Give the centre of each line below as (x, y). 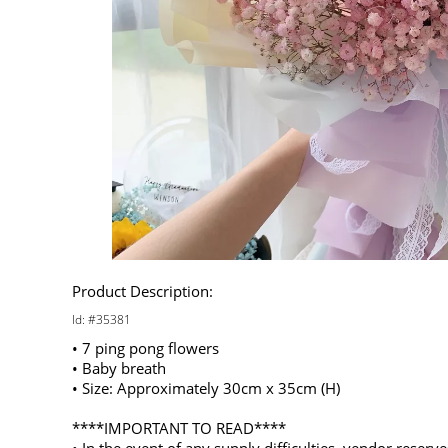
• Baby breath (119, 368)
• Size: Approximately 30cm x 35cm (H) (206, 388)
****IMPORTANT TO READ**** (179, 428)
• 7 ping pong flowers (145, 348)
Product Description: (142, 291)
